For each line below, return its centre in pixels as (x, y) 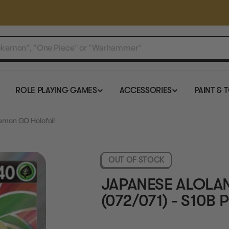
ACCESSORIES (146, 90)
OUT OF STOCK (137, 160)
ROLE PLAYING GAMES (56, 90)
